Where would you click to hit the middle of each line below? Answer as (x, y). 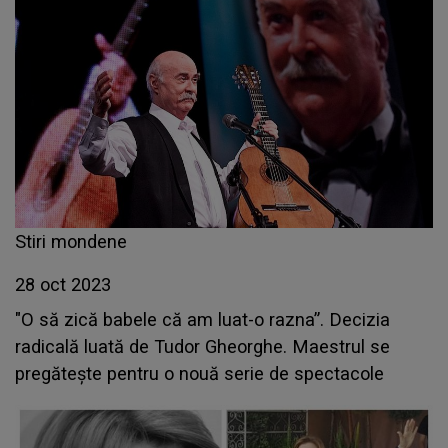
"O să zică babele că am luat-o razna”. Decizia (202, 319)
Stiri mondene (71, 241)
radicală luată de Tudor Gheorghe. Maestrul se (202, 346)
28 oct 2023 (63, 284)
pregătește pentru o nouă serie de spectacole (199, 373)
